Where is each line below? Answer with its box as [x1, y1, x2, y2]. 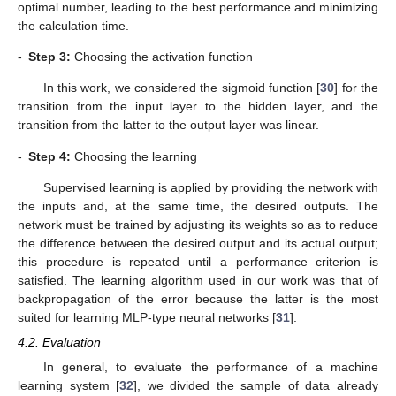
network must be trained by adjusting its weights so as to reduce [18, 217, 378, 232]
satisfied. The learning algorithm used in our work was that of [18, 272, 378, 287]
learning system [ [18, 378, 120, 393]
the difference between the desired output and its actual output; [18, 235, 378, 250]
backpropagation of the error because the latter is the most [18, 291, 378, 306]
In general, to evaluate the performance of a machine [42, 360, 378, 375]
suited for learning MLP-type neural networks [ [18, 309, 276, 324]
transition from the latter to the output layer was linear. [18, 118, 319, 133]
